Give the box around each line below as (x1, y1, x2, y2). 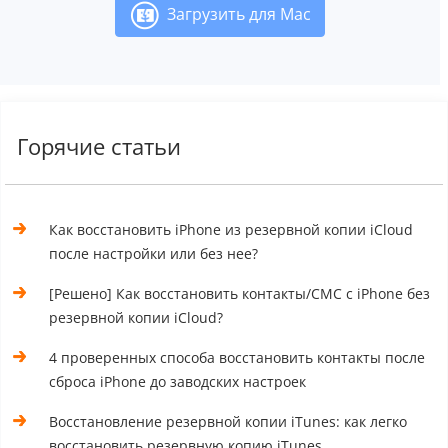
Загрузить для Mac (158, 2, 311, 25)
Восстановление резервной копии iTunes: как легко (49, 411, 408, 431)
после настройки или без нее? (49, 243, 259, 263)
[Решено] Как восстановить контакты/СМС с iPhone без (49, 283, 431, 303)
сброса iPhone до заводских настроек (49, 371, 307, 391)
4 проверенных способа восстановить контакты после (49, 347, 426, 367)
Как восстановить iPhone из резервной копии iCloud (49, 219, 414, 239)
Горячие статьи (17, 131, 181, 161)
